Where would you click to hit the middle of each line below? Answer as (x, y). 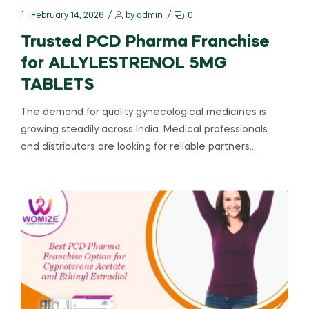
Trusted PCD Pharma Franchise (145, 42)
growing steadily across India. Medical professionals (144, 129)
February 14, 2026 (67, 16)
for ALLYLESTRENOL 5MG (124, 63)
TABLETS (58, 85)
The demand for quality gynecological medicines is (143, 112)
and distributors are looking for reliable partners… (138, 147)
